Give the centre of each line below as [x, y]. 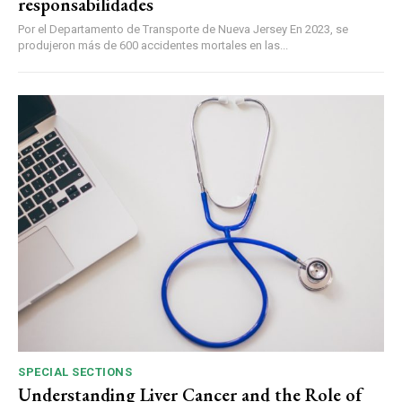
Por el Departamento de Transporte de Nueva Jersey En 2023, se [154, 30]
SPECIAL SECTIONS [75, 371]
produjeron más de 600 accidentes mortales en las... [153, 46]
